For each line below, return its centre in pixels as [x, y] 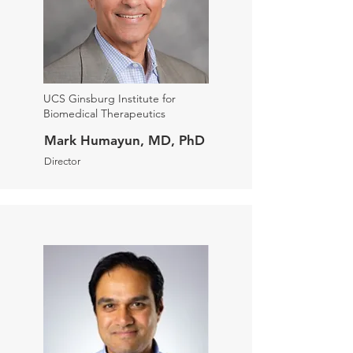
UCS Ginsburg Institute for [110, 98]
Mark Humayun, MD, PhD [124, 140]
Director [62, 161]
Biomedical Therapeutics [104, 113]
